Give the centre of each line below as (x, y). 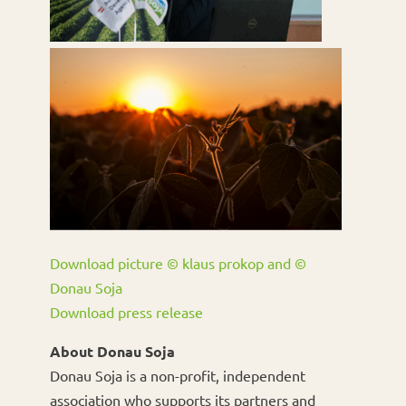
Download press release (126, 312)
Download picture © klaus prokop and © (178, 263)
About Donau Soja (112, 352)
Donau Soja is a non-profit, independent (177, 376)
